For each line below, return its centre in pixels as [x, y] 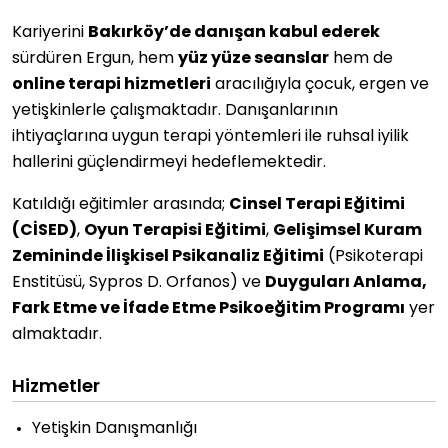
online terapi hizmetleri [111, 85]
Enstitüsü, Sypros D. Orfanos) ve [138, 283]
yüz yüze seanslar [253, 59]
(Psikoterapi [373, 257]
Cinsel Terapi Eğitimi [317, 205]
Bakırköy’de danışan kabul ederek [234, 33]
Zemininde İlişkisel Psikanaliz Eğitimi [168, 257]
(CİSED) [44, 231]
